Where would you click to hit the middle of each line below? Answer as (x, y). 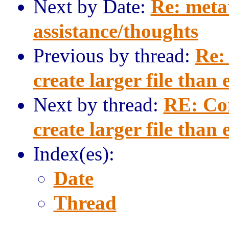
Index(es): (74, 154)
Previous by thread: (114, 55)
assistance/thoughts (116, 31)
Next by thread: (98, 105)
